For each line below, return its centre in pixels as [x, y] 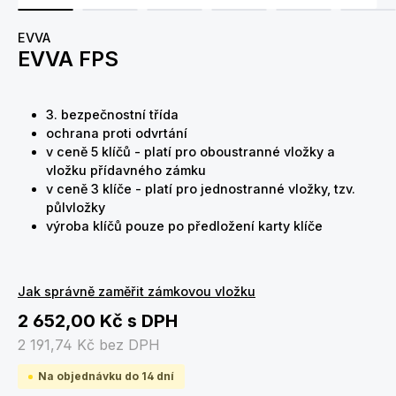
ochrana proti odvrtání [117, 133]
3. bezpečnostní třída [112, 114]
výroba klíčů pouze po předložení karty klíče [184, 226]
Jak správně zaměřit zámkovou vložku [137, 291]
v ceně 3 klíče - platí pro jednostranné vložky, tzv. [201, 189]
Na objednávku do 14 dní [106, 376]
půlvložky [76, 207]
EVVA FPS [68, 59]
